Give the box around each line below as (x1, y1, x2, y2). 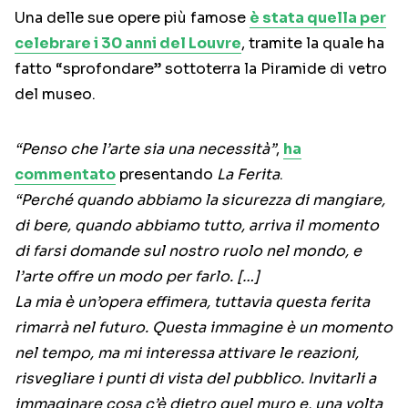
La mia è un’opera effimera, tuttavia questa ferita (15, 292, 370, 312)
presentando (116, 165, 217, 185)
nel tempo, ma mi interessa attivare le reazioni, (15, 343, 359, 363)
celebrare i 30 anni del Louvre (15, 34, 241, 54)
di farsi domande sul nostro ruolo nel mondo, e (15, 241, 362, 261)
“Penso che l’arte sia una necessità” (15, 139, 276, 159)
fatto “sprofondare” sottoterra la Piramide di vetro (15, 59, 387, 79)
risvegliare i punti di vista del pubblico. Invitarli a (15, 369, 376, 389)
